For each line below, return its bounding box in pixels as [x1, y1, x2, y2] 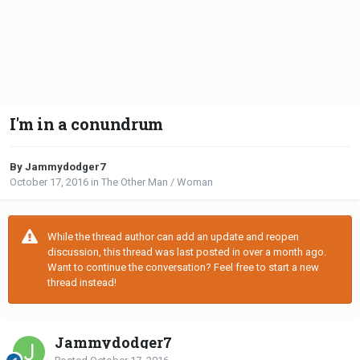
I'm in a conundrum [10, 113, 163, 135]
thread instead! [47, 276, 117, 289]
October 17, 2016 [10, 176, 88, 189]
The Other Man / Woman [101, 176, 213, 189]
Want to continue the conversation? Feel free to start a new [47, 261, 319, 274]
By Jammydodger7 [10, 161, 105, 174]
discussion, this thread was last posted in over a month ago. [47, 246, 326, 259]
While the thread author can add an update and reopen [47, 231, 299, 243]
